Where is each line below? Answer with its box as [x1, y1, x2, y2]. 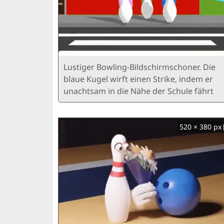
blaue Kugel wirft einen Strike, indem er [63, 73, 213, 85]
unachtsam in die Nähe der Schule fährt [63, 85, 213, 97]
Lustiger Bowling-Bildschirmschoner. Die [63, 61, 215, 73]
